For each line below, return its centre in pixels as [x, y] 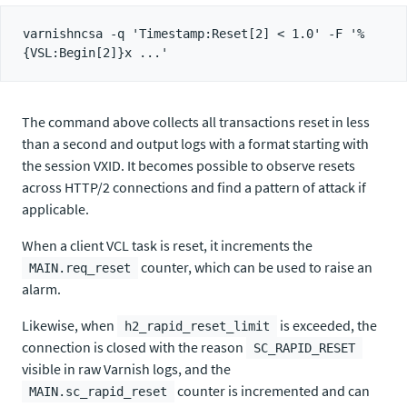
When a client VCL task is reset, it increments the [167, 245]
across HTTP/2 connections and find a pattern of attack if [194, 187]
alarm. [41, 289]
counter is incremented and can [272, 391]
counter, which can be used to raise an [255, 267]
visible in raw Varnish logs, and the [126, 369]
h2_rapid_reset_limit [197, 326]
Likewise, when [69, 325]
